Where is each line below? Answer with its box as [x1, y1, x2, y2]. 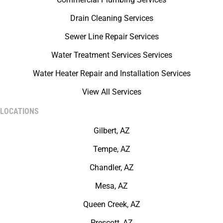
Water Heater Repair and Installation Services [32, 68, 191, 78]
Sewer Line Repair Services [64, 31, 159, 41]
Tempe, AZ [93, 144, 130, 154]
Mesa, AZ [95, 181, 128, 191]
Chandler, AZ [89, 162, 134, 172]
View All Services [82, 87, 141, 97]
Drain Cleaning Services [70, 13, 153, 23]
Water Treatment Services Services [51, 50, 172, 60]
